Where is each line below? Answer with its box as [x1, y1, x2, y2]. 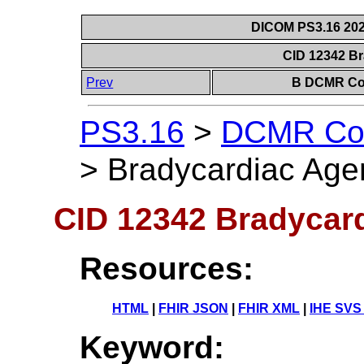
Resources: [80, 250, 253, 286]
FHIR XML [238, 301, 300, 315]
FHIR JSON [158, 301, 228, 315]
